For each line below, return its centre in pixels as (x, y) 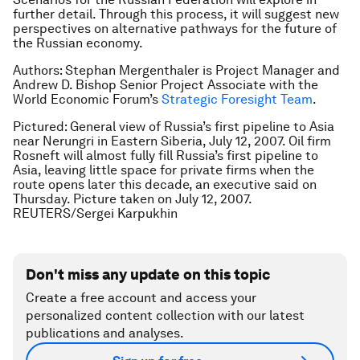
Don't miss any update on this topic (148, 274)
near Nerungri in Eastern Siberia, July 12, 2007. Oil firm (172, 141)
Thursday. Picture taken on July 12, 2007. (132, 198)
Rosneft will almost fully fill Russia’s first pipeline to (166, 155)
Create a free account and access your (141, 297)
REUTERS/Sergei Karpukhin (95, 213)
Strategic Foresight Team (237, 99)
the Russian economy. (78, 43)
